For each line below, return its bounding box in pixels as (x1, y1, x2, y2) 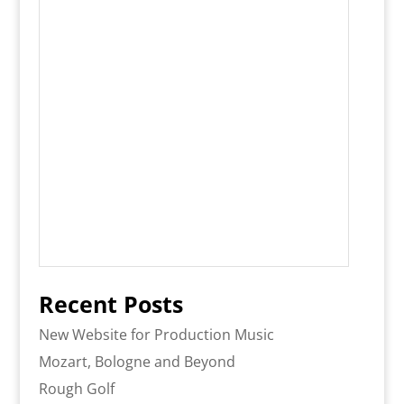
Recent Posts (38, 289, 183, 320)
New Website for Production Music (38, 325, 274, 345)
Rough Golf (38, 379, 115, 399)
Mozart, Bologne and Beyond (38, 352, 235, 372)
